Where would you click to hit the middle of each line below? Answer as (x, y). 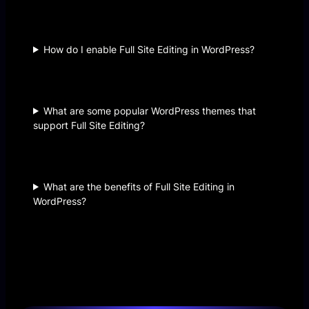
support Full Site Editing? (89, 125)
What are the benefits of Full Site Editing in (139, 186)
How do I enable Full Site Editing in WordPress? (149, 49)
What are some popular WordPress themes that (150, 110)
